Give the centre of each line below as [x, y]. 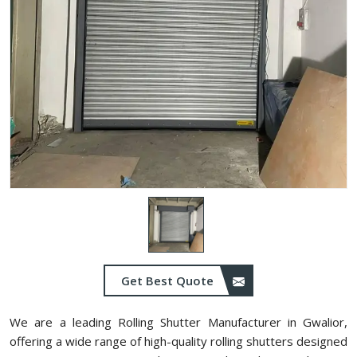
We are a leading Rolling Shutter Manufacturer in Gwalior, [178, 322]
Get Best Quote [169, 280]
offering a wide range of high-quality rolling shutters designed [178, 341]
